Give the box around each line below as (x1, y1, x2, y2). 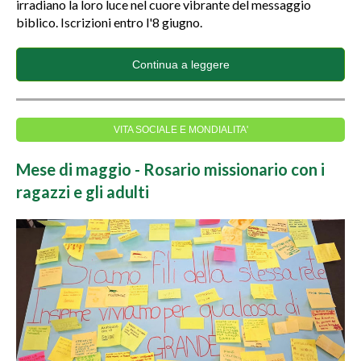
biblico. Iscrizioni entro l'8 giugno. (16, 15, 202, 30)
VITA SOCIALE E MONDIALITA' (113, 124, 248, 135)
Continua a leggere (131, 58, 230, 71)
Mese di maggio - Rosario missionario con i (16, 160, 325, 179)
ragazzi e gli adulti (16, 182, 149, 201)
